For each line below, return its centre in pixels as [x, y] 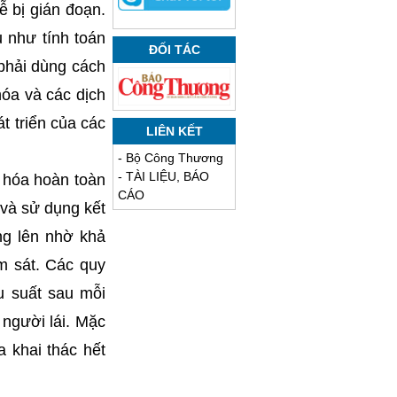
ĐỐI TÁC [174, 50]
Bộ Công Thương [175, 158]
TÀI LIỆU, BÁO [167, 177]
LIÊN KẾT [174, 132]
